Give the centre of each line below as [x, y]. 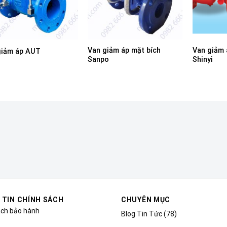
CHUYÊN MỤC [146, 200]
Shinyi [203, 60]
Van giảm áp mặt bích [124, 51]
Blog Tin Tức [142, 214]
